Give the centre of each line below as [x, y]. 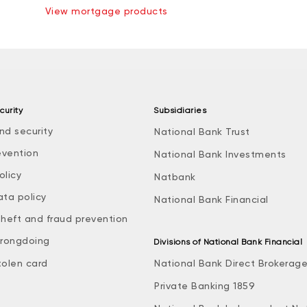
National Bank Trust [202, 132]
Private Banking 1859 [205, 286]
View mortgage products [106, 11]
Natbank [175, 177]
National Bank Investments [220, 154]
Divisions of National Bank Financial [228, 242]
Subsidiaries [180, 110]
